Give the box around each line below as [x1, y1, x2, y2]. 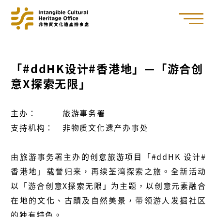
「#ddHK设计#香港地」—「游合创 [11, 60, 203, 77]
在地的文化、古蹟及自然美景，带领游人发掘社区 [11, 194, 206, 206]
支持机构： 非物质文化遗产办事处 [11, 122, 149, 134]
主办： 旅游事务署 [11, 107, 106, 119]
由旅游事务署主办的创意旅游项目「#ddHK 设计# [11, 151, 206, 163]
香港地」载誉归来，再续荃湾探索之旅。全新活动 [11, 165, 206, 177]
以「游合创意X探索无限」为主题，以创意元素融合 [11, 180, 206, 192]
